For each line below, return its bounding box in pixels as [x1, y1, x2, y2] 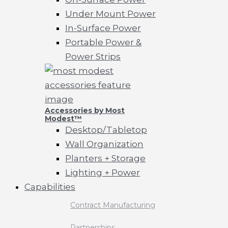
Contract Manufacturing [70, 201, 155, 210]
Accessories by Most [45, 106, 125, 115]
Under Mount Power [65, 9, 156, 19]
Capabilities [24, 182, 75, 192]
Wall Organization [65, 139, 144, 149]
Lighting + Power [65, 167, 140, 178]
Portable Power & [65, 37, 141, 47]
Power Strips [65, 51, 121, 62]
